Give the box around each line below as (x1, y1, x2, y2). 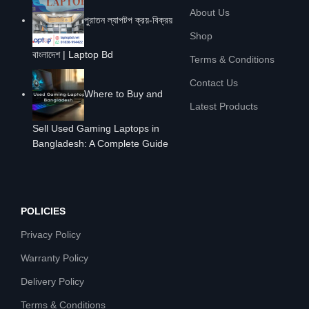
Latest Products (189, 100, 258, 112)
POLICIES (21, 205, 66, 217)
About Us (189, 6, 230, 18)
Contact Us (189, 77, 238, 88)
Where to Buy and (84, 88, 163, 100)
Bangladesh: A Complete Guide (32, 137, 168, 149)
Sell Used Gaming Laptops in (32, 122, 159, 134)
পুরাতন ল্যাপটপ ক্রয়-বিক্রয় (84, 14, 172, 26)
